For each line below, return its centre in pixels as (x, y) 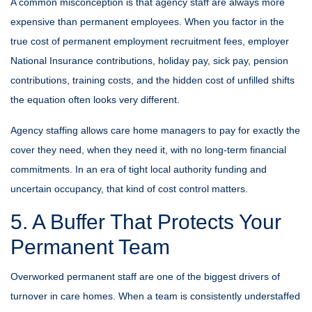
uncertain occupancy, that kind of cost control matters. (129, 189)
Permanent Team (90, 247)
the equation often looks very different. (95, 100)
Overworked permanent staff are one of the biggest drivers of (145, 276)
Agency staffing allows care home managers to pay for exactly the (155, 130)
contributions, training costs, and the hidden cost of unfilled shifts (153, 80)
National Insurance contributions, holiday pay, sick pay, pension (149, 61)
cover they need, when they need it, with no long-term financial (148, 150)
